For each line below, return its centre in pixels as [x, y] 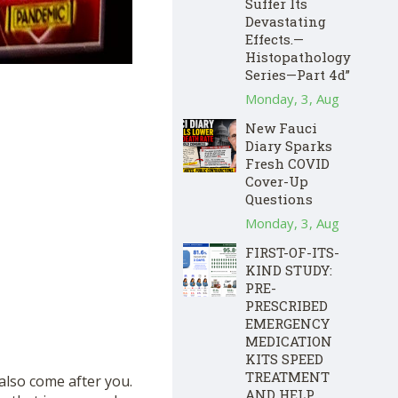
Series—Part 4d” [298, 74]
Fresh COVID [287, 163]
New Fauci [281, 127]
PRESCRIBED [287, 305]
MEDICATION [289, 341]
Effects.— [275, 39]
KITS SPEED [284, 358]
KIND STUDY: [289, 270]
